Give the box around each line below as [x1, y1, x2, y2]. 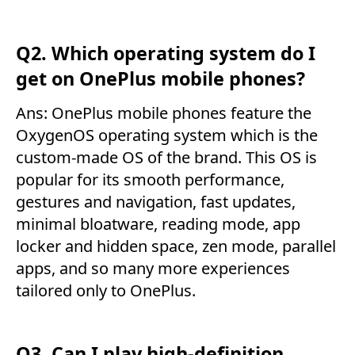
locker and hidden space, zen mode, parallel [16, 235, 336, 257]
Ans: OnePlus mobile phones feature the [16, 101, 311, 124]
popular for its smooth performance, [16, 168, 284, 190]
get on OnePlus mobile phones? [16, 66, 305, 92]
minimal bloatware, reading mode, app [16, 212, 300, 235]
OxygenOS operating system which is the [16, 124, 318, 146]
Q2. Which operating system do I [16, 40, 315, 67]
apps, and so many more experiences [16, 257, 290, 279]
